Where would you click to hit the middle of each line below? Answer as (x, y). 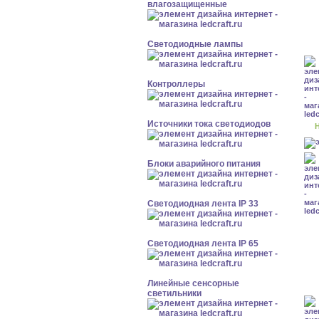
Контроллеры (176, 84)
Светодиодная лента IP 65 (203, 244)
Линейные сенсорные (193, 283)
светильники (174, 293)
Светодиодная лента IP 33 (203, 204)
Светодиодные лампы (195, 44)
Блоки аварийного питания (204, 164)
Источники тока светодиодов (209, 124)
